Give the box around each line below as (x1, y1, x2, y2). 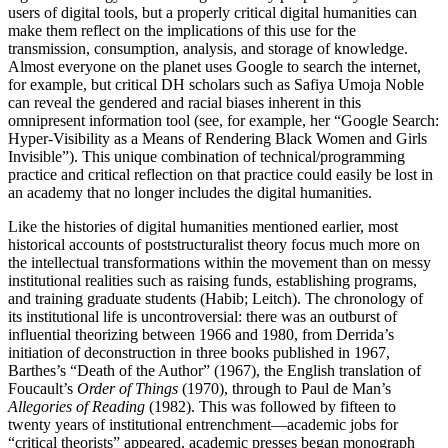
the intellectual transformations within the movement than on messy (8, 253, 431, 271)
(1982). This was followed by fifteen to (145, 397, 396, 415)
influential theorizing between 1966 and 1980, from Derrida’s (8, 325, 394, 343)
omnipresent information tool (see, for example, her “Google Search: (8, 111, 439, 129)
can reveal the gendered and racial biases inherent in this (8, 93, 361, 111)
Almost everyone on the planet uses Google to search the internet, (8, 57, 421, 75)
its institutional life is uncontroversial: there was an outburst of (8, 307, 397, 325)
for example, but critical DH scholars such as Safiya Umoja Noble (8, 75, 424, 93)
